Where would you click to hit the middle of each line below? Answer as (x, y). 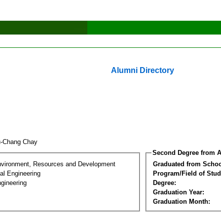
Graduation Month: (182, 201)
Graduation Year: (179, 192)
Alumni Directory (143, 70)
